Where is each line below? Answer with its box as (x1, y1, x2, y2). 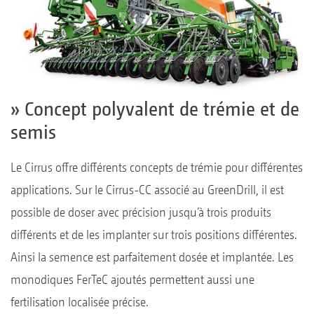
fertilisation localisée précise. (11, 294, 149, 310)
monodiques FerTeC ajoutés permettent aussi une (11, 272, 254, 287)
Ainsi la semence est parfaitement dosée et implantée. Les (11, 250, 294, 265)
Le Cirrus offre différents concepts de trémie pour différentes (11, 160, 303, 175)
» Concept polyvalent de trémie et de (11, 97, 299, 121)
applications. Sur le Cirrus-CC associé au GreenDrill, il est (11, 182, 284, 198)
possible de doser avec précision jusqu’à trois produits (11, 205, 271, 220)
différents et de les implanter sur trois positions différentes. (11, 227, 297, 243)
